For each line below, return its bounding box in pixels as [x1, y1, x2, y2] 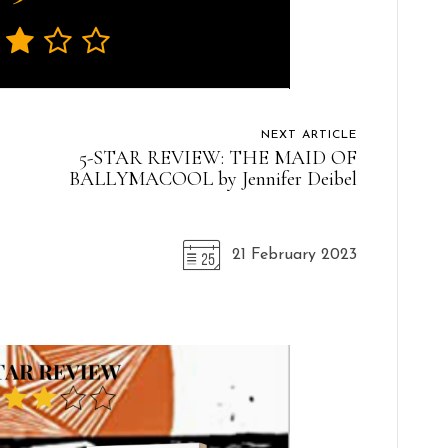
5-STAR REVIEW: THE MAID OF [78, 145, 357, 170]
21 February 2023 [231, 246, 357, 263]
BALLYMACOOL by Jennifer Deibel [68, 166, 357, 191]
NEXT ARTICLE [260, 128, 357, 141]
